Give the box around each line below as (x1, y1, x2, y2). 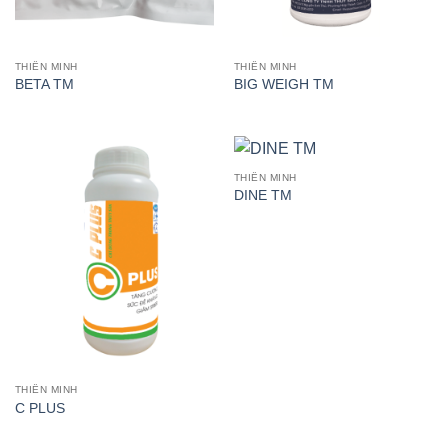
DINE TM (233, 188, 292, 204)
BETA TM (14, 76, 74, 92)
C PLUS (14, 400, 65, 416)
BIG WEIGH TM (233, 76, 334, 92)
